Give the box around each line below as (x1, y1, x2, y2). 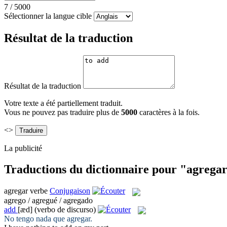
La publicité (4, 143, 42, 153)
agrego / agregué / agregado (4, 196, 93, 205)
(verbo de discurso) (34, 205, 96, 214)
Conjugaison (50, 186, 90, 196)
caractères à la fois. (139, 107, 200, 117)
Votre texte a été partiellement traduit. (4, 98, 123, 107)
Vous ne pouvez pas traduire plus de (4, 107, 121, 117)
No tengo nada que (4, 214, 67, 223)
